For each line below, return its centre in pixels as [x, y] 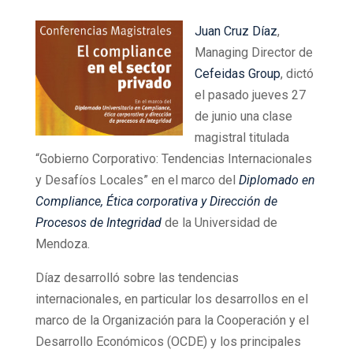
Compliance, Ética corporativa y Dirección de [156, 201]
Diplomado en [277, 180]
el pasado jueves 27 [250, 95]
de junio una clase [243, 116]
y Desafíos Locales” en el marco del [137, 180]
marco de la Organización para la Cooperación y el [172, 320]
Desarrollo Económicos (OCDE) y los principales [168, 342]
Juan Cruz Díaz [236, 31]
